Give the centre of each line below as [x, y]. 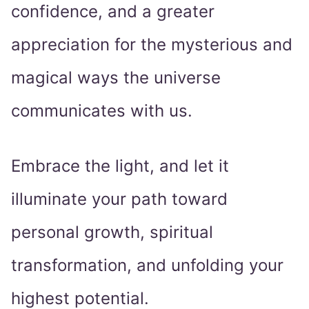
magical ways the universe [116, 78]
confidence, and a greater [113, 12]
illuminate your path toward [119, 199]
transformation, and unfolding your [147, 266]
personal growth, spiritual [112, 232]
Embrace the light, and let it [120, 166]
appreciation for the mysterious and [152, 45]
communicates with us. [102, 111]
